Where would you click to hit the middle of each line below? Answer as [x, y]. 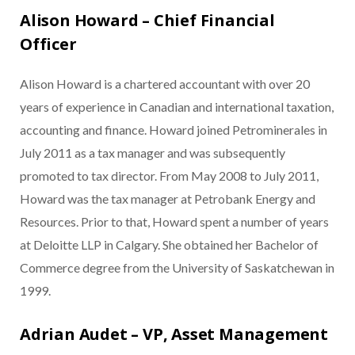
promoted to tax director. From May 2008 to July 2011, [169, 176]
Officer [48, 44]
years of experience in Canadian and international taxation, [177, 107]
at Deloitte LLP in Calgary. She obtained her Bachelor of [169, 245]
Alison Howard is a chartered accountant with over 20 [165, 84]
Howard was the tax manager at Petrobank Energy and [168, 199]
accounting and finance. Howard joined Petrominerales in [174, 130]
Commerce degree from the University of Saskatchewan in [177, 268]
